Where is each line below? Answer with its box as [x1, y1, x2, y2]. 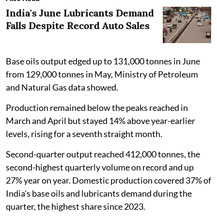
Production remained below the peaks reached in [6, 102, 188, 113]
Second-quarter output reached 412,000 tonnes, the [6, 148, 200, 159]
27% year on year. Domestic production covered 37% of [6, 174, 211, 186]
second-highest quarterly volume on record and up [6, 161, 194, 172]
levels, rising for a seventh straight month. [6, 128, 162, 139]
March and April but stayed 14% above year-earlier [6, 115, 195, 126]
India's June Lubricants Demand [6, 6, 154, 19]
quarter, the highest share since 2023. [6, 201, 145, 212]
